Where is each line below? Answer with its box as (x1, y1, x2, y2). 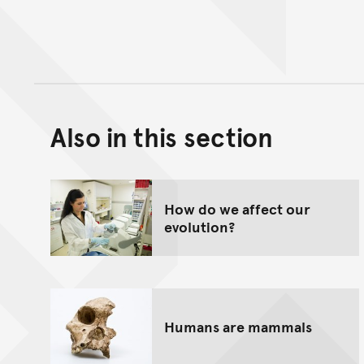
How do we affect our (164, 198, 310, 219)
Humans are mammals (164, 315, 312, 336)
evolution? (164, 216, 235, 237)
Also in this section (50, 119, 273, 155)
